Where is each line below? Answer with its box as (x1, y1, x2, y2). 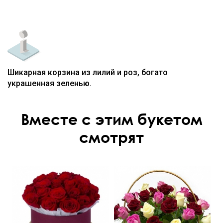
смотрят (79, 128, 144, 147)
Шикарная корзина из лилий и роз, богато (7, 68, 168, 78)
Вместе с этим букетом (20, 110, 203, 129)
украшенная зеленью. (7, 79, 92, 89)
